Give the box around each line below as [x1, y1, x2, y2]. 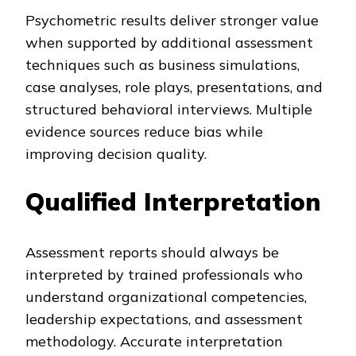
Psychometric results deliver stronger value [25, 10, 319, 29]
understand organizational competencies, [25, 287, 307, 306]
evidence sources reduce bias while [25, 122, 263, 141]
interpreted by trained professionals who [25, 265, 303, 284]
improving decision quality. [25, 144, 207, 163]
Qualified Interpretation [25, 185, 321, 217]
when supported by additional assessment [25, 33, 313, 52]
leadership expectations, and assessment [25, 309, 303, 328]
